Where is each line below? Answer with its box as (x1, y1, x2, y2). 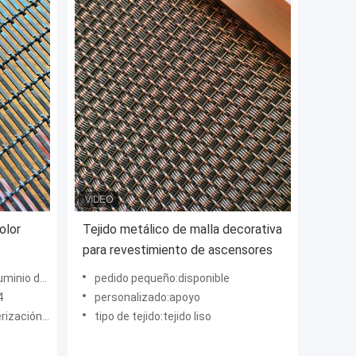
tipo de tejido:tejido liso (95, 310, 211, 323)
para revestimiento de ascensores (83, 242, 273, 258)
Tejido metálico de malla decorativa (83, 222, 282, 238)
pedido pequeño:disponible (95, 272, 230, 285)
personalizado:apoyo (95, 291, 200, 304)
